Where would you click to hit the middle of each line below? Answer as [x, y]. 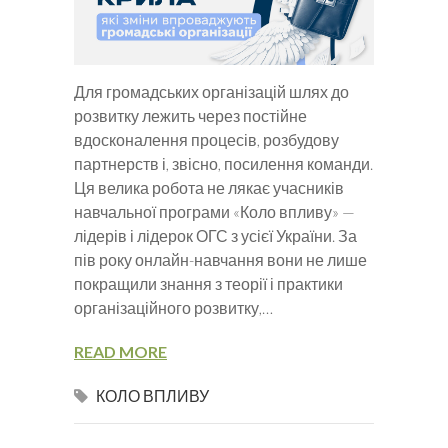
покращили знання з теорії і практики [208, 283]
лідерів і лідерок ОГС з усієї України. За [215, 235]
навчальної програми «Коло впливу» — [214, 211]
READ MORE [120, 351]
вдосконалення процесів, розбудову [206, 139]
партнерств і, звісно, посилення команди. [223, 163]
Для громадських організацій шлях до [211, 91]
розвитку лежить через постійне [190, 115]
